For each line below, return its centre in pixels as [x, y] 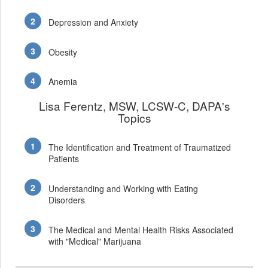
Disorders [67, 200]
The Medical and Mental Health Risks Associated [141, 229]
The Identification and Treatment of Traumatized [140, 147]
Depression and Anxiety [94, 22]
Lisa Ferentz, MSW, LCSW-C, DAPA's [134, 106]
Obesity [63, 52]
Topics [134, 118]
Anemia [63, 82]
